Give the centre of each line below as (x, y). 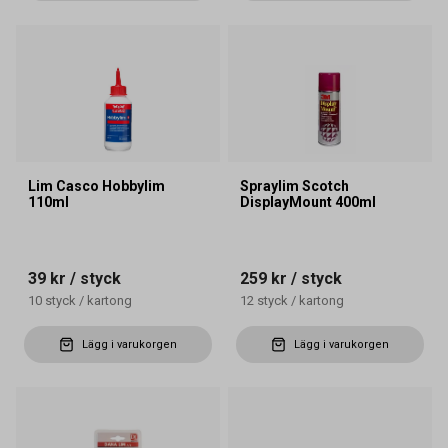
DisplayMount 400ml (308, 202)
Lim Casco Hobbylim (96, 186)
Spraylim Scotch (294, 186)
